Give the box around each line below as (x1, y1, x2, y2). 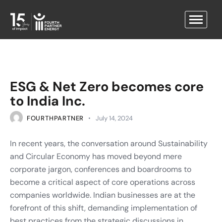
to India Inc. (10, 92, 85, 110)
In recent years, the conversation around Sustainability (10, 138, 208, 149)
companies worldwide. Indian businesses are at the (10, 189, 195, 200)
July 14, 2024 (95, 114, 133, 122)
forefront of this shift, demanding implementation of (10, 202, 197, 213)
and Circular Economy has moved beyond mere (10, 151, 182, 162)
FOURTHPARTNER (26, 114, 84, 122)
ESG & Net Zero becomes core (10, 78, 204, 95)
